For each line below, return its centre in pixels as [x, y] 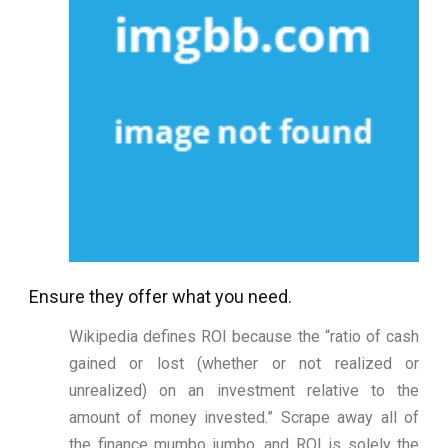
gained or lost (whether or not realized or [244, 364]
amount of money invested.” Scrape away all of [244, 418]
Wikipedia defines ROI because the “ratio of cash [244, 337]
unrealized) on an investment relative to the [244, 391]
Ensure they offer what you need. [160, 297]
